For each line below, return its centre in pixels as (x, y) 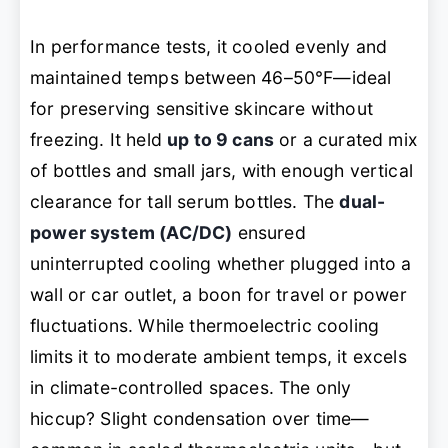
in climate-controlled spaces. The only (191, 388)
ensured (269, 233)
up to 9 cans (221, 140)
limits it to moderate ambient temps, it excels (218, 357)
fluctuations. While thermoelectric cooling (205, 326)
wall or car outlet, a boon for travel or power (218, 295)
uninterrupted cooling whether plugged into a (221, 264)
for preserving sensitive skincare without (201, 109)
